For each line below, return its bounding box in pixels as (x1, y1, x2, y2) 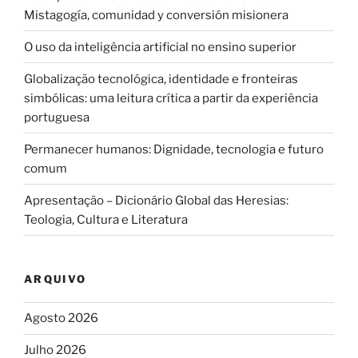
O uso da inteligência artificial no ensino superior (24, 39, 296, 54)
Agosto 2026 (24, 311, 98, 326)
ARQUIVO (24, 272, 87, 286)
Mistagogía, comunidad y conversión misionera (24, 7, 288, 22)
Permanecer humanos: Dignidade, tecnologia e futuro (24, 141, 324, 157)
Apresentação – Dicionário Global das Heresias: (24, 193, 288, 208)
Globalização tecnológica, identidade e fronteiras (24, 71, 298, 86)
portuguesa (24, 109, 89, 125)
